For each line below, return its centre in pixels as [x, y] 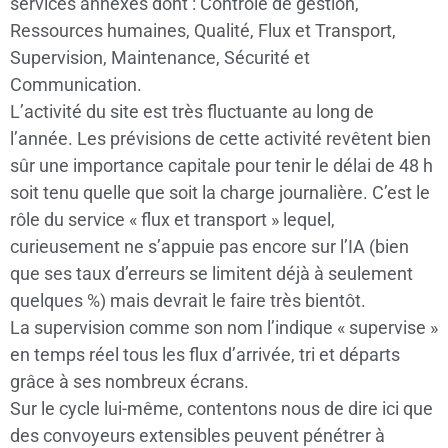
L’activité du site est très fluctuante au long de [192, 111]
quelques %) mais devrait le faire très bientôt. [188, 300]
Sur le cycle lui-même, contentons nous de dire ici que [221, 408]
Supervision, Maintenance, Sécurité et [160, 57]
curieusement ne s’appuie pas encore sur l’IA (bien [209, 246]
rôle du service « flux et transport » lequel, [172, 219]
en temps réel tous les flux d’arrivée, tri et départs [205, 354]
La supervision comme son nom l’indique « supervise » [224, 327]
